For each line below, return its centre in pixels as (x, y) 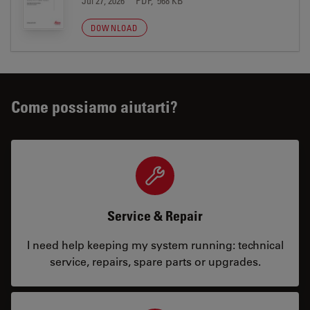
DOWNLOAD (115, 28)
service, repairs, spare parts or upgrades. (155, 261)
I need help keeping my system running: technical (155, 245)
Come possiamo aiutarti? (94, 106)
